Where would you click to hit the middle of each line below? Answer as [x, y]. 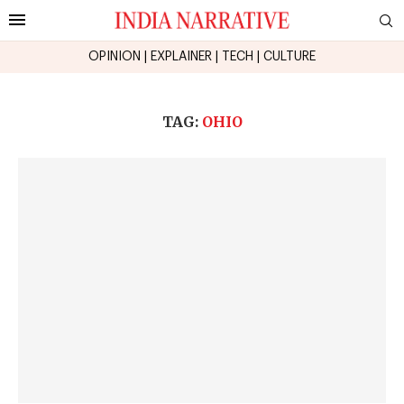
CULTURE [289, 56]
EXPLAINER [181, 56]
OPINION [115, 56]
